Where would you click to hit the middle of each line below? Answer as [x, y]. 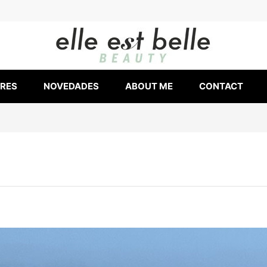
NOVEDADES [71, 86]
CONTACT [221, 86]
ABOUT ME [149, 86]
